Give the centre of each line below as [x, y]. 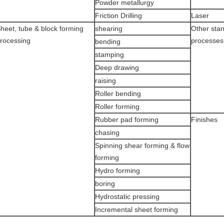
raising [105, 80]
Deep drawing [117, 67]
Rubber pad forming [127, 119]
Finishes [204, 119]
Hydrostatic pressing [127, 196]
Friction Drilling [118, 15]
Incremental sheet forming [136, 209]
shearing [109, 28]
